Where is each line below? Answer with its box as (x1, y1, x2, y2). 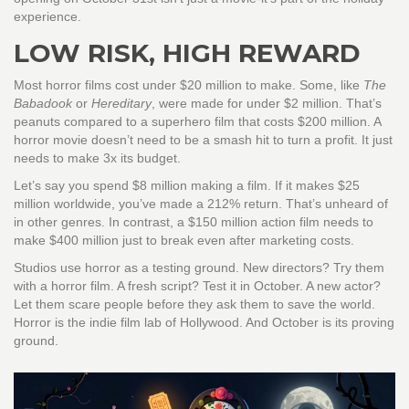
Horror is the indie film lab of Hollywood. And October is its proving (14, 315, 394, 330)
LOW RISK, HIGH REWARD (14, 37, 361, 69)
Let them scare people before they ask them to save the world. (14, 297, 375, 312)
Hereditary (91, 96, 152, 111)
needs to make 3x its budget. (14, 151, 181, 166)
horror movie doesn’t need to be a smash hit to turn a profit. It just (14, 132, 393, 148)
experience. (14, 9, 81, 25)
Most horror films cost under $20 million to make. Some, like (14, 78, 363, 93)
